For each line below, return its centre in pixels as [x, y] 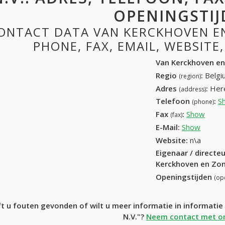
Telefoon [174, 101]
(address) [193, 89]
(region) [190, 76]
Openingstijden [185, 177]
